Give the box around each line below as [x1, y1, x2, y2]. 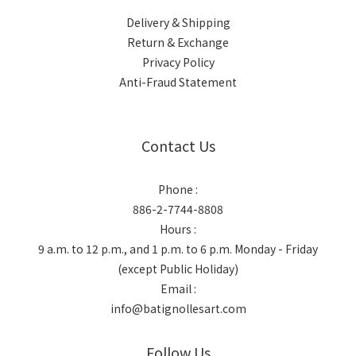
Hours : [160, 221, 196, 237]
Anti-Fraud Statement [119, 74, 237, 90]
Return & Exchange [127, 34, 229, 50]
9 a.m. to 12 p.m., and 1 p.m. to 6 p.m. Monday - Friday [38, 241, 318, 257]
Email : [160, 281, 196, 296]
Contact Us [141, 135, 215, 156]
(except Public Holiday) [118, 261, 238, 277]
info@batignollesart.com [110, 300, 246, 316]
